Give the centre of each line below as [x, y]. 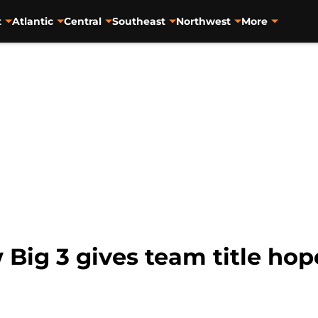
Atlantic [32, 21]
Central [82, 21]
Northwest [203, 21]
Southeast [138, 21]
